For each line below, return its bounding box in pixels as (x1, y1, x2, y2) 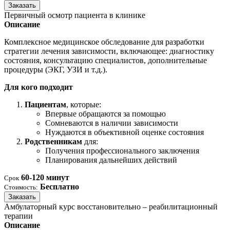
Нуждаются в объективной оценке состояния (45, 128, 204, 137)
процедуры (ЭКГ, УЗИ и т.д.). (4, 65, 107, 74)
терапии (4, 212, 33, 221)
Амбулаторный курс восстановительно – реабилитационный (4, 202, 218, 212)
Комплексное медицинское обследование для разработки (4, 37, 204, 47)
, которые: (66, 100, 101, 109)
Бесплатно (40, 182, 79, 191)
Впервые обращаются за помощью (45, 109, 166, 119)
